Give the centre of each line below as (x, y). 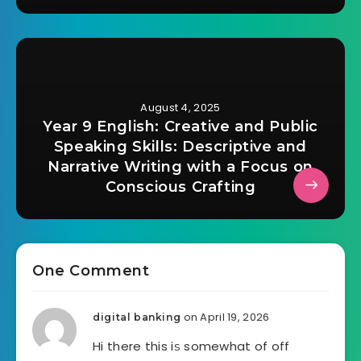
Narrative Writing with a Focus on (180, 166)
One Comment (91, 270)
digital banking (137, 317)
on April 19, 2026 (226, 317)
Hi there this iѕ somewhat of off (191, 346)
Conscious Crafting (180, 187)
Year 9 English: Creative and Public (180, 126)
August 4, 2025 (180, 107)
